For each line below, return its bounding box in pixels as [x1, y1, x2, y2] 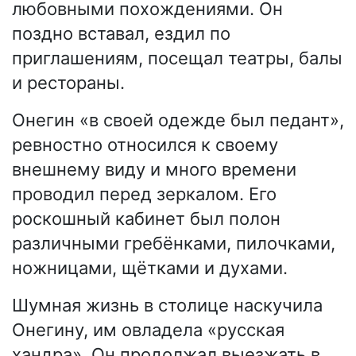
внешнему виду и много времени [12, 159, 296, 180]
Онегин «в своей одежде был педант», [12, 110, 344, 131]
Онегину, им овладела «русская [12, 319, 284, 341]
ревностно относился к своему [12, 134, 278, 156]
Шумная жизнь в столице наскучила [12, 295, 323, 316]
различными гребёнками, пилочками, [12, 233, 335, 254]
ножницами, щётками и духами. [12, 257, 288, 279]
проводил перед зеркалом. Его [12, 184, 277, 205]
